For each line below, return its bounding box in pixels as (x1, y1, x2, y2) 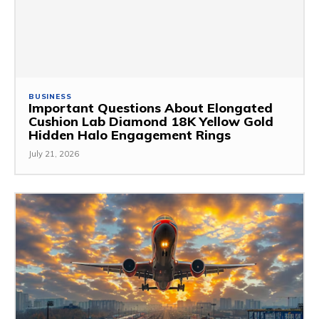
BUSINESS (28, 92, 72, 102)
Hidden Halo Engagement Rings (28, 127, 231, 144)
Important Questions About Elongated (28, 100, 273, 117)
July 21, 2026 (28, 149, 79, 159)
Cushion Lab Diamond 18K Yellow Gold (28, 113, 273, 130)
